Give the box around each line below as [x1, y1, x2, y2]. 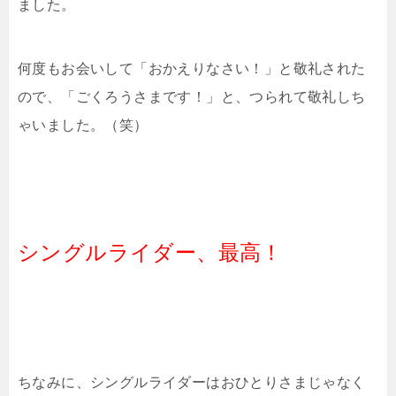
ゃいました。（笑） [18, 117, 148, 133]
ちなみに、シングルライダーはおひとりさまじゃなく [18, 374, 366, 390]
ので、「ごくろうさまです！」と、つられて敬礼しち [18, 88, 366, 104]
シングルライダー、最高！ [18, 240, 283, 264]
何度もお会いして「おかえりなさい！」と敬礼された [18, 60, 366, 76]
